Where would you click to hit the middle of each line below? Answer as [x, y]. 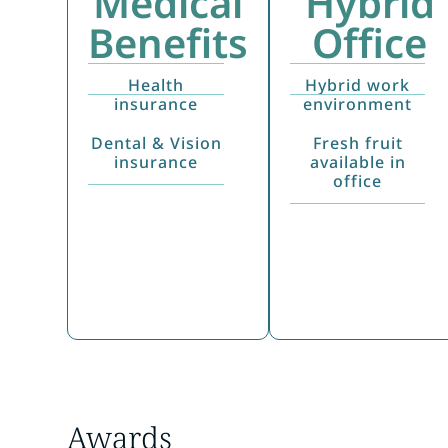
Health [156, 84]
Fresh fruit [357, 142]
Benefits [168, 42]
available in [357, 161]
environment [358, 103]
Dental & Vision [156, 142]
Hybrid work [358, 84]
